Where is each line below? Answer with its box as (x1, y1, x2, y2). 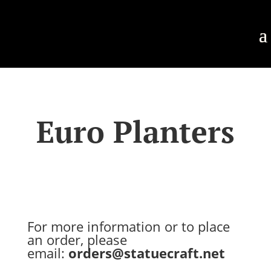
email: (27, 244, 65, 262)
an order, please (27, 230, 127, 249)
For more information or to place (27, 217, 230, 235)
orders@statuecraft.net (68, 244, 225, 262)
